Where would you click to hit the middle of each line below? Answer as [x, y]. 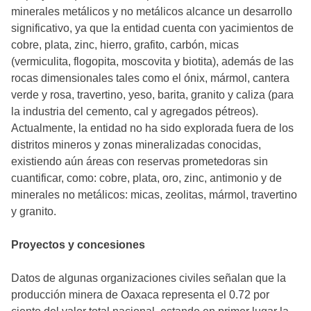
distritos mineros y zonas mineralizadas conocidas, [136, 144]
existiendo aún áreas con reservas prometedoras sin [140, 161]
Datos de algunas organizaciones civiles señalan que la [149, 278]
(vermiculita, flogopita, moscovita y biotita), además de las [152, 61]
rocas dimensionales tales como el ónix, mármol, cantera [150, 78]
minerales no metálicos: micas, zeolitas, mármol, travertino [154, 194]
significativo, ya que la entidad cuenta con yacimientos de [152, 28]
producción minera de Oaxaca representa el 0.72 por [140, 294]
